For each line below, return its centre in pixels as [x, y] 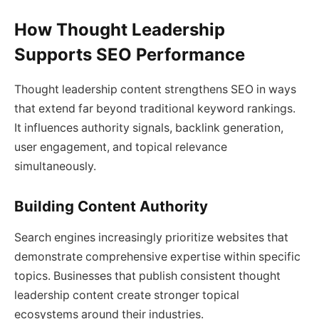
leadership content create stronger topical [127, 296]
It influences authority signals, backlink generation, [149, 128]
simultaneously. [55, 167]
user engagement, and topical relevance [121, 147]
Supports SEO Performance [130, 55]
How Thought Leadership [120, 30]
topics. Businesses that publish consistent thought [147, 276]
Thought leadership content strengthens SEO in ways [155, 90]
